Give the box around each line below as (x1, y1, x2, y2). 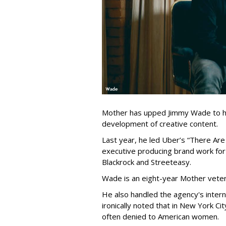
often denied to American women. (102, 211, 219, 221)
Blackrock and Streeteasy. (102, 156, 191, 167)
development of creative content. (102, 118, 218, 129)
